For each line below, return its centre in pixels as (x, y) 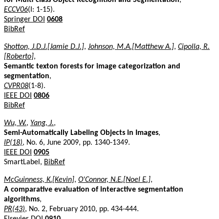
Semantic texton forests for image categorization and (92, 66)
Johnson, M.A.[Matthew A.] (131, 47)
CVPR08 (16, 86)
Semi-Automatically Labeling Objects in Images (81, 133)
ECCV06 (16, 10)
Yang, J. (42, 123)
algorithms (22, 199)
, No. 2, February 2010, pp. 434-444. (82, 209)
